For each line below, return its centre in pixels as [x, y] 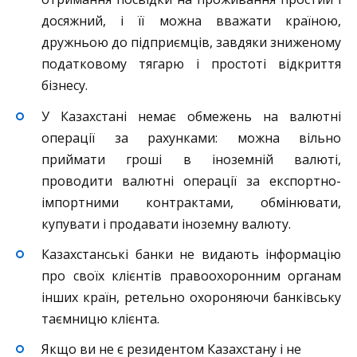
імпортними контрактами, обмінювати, [191, 202]
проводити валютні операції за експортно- [191, 180]
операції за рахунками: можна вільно [191, 137]
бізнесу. [65, 86]
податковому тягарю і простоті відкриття [191, 64]
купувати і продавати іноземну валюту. [166, 224]
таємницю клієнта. [100, 318]
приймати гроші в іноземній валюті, [191, 159]
